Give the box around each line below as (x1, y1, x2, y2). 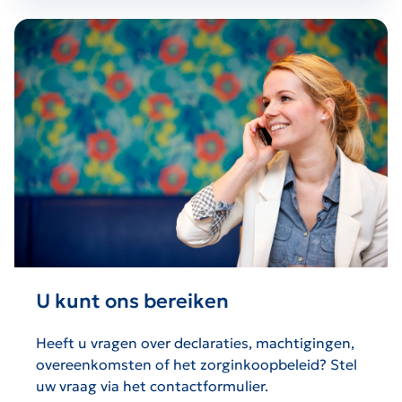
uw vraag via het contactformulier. (36, 377, 268, 396)
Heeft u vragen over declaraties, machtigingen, (36, 334, 358, 353)
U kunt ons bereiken (36, 289, 229, 314)
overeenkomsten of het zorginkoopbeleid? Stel (36, 355, 357, 374)
